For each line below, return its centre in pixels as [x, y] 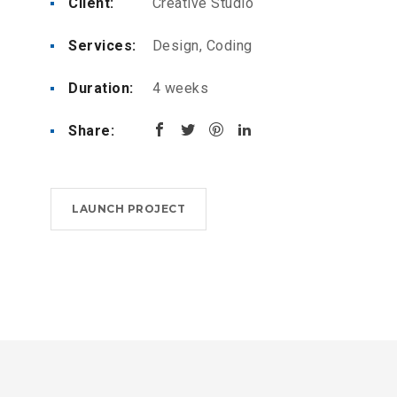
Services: [102, 46]
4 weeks [178, 88]
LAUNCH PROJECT [128, 209]
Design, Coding [200, 46]
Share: [91, 131]
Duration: [101, 88]
